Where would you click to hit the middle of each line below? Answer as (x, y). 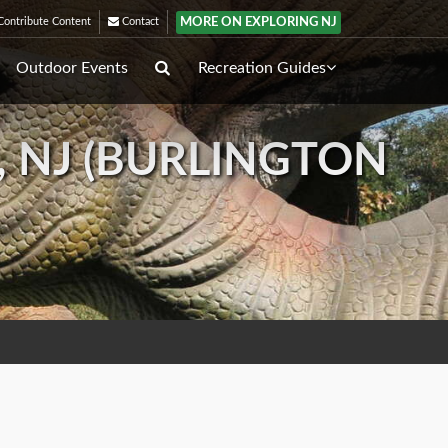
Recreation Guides (262, 68)
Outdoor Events (71, 68)
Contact (139, 21)
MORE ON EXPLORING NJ (258, 21)
